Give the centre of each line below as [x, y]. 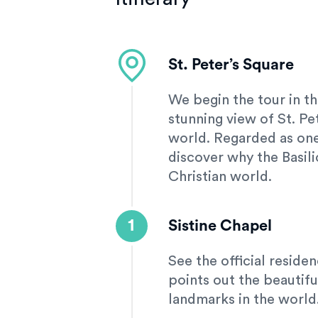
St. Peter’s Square [231, 65]
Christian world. [220, 177]
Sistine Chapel [220, 226]
